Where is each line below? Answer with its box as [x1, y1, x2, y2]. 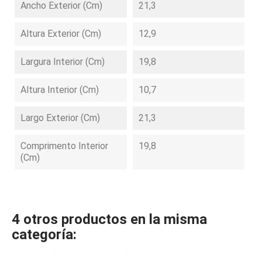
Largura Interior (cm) [20, 56, 105, 67]
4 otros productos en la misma [12, 211, 207, 227]
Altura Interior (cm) [20, 84, 99, 95]
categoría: [12, 226, 77, 243]
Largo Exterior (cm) [20, 112, 100, 123]
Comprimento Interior [20, 140, 108, 151]
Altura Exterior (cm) [20, 28, 101, 39]
